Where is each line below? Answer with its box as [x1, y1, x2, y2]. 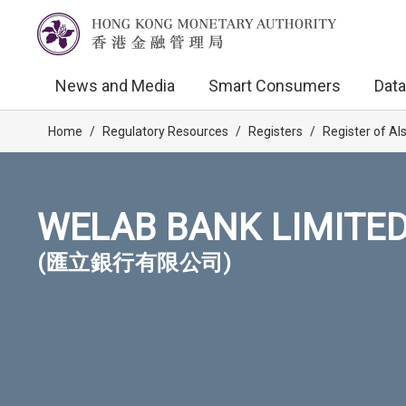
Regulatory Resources [102, 124, 228, 139]
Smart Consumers [208, 76, 341, 95]
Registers [248, 124, 303, 139]
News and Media [55, 76, 175, 95]
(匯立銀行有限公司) [37, 250, 231, 275]
